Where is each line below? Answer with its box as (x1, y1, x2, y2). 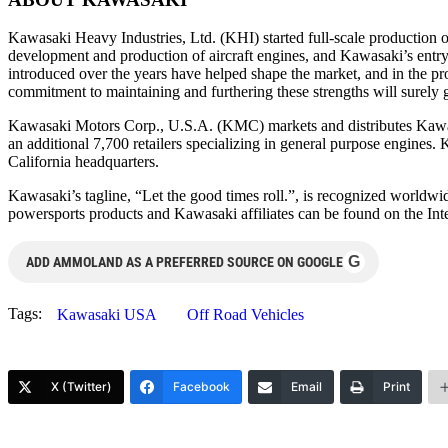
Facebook (173, 379, 230, 395)
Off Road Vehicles (187, 306, 304, 324)
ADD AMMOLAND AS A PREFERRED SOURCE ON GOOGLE (26, 254, 343, 271)
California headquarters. (8, 153, 159, 171)
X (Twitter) (51, 379, 112, 395)
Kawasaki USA (57, 306, 157, 324)
